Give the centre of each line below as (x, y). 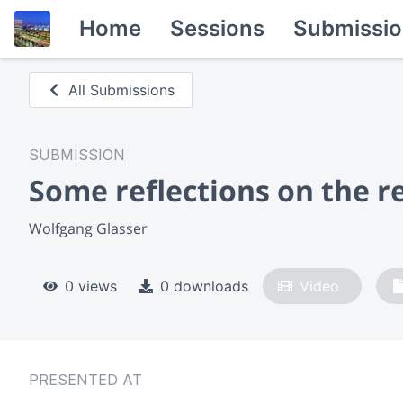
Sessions (217, 28)
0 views (91, 286)
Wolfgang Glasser (88, 228)
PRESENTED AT (85, 379)
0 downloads (204, 286)
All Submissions (122, 90)
